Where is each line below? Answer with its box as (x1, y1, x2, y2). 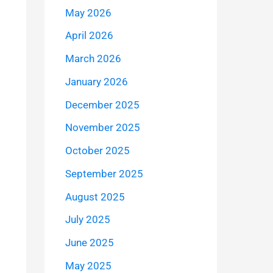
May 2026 (65, 6, 112, 19)
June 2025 (65, 236, 114, 249)
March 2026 (65, 52, 121, 65)
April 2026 (65, 29, 113, 42)
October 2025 (65, 144, 130, 157)
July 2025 (65, 213, 110, 226)
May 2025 (65, 259, 112, 272)
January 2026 (65, 75, 128, 88)
